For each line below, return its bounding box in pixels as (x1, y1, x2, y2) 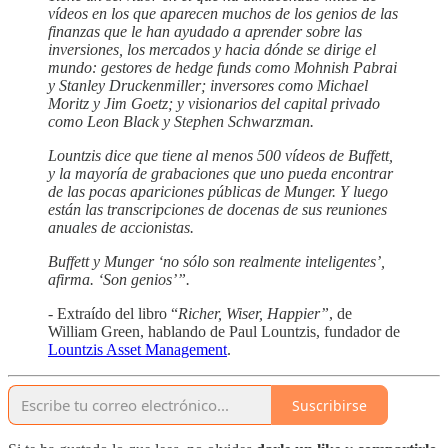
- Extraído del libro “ (48, 305, 178, 323)
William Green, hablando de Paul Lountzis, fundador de (48, 323, 400, 341)
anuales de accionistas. (48, 219, 194, 237)
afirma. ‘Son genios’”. (48, 271, 190, 289)
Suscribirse (292, 395, 367, 415)
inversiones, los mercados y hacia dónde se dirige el (48, 41, 376, 59)
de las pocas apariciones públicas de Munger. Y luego (48, 183, 388, 201)
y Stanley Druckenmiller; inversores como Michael (48, 77, 368, 95)
